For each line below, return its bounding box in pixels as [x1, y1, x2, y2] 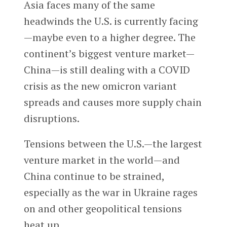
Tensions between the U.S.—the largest [23, 137, 202, 151]
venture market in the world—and [23, 153, 180, 167]
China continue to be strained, [23, 169, 164, 183]
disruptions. [23, 111, 80, 126]
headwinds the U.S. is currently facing [23, 14, 198, 28]
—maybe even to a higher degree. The [23, 30, 196, 45]
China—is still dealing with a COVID [23, 63, 190, 77]
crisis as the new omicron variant [23, 79, 177, 93]
